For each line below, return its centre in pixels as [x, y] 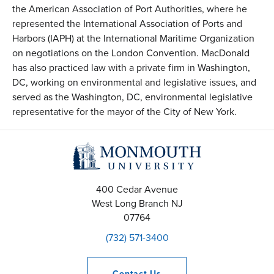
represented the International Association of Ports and [127, 24]
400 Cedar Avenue [137, 190]
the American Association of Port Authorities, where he [130, 9]
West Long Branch [130, 204]
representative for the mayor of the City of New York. [124, 112]
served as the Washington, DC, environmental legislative [132, 97]
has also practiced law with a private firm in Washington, [131, 68]
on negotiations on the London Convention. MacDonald [131, 53]
